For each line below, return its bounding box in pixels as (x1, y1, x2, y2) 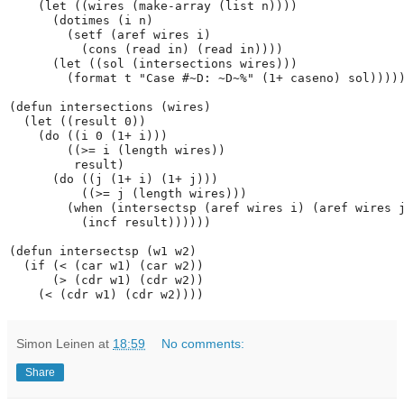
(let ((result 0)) (9, 115, 146, 129)
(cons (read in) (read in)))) (9, 42, 283, 57)
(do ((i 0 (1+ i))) (9, 129, 168, 143)
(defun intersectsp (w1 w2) (9, 244, 197, 259)
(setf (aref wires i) (9, 28, 211, 42)
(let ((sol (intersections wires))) (9, 57, 298, 71)
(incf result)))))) (9, 216, 211, 230)
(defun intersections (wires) (9, 100, 211, 115)
